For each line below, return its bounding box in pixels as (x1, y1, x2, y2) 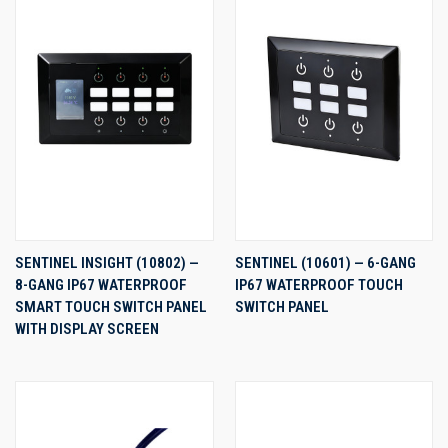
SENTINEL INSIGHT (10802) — (15, 253, 199, 272)
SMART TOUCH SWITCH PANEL (15, 297, 207, 316)
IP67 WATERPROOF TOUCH (234, 275, 403, 294)
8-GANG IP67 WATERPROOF (15, 275, 187, 294)
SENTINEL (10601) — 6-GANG (234, 253, 416, 272)
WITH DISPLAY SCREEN (15, 319, 159, 338)
